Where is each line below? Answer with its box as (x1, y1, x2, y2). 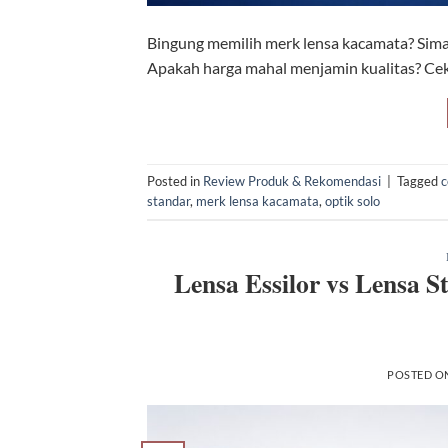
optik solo (325, 193, 380, 210)
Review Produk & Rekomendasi (203, 173, 381, 190)
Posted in (147, 173, 203, 190)
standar (147, 193, 190, 210)
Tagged (397, 173, 441, 190)
